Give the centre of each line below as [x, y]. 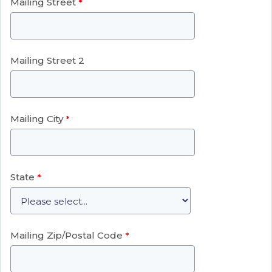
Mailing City [37, 118]
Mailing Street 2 [47, 60]
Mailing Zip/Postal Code [66, 235]
